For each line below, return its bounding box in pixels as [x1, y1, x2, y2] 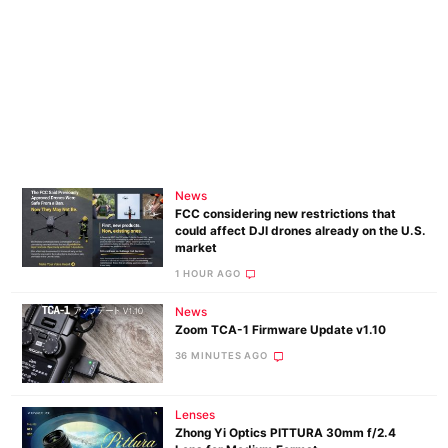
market [174, 241, 217, 256]
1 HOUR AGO [174, 268, 241, 280]
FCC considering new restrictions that [174, 207, 396, 222]
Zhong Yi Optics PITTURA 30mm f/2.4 [174, 425, 396, 440]
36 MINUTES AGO [174, 350, 268, 362]
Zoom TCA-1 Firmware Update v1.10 [174, 323, 386, 338]
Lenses [174, 407, 215, 422]
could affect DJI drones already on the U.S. [174, 224, 426, 239]
